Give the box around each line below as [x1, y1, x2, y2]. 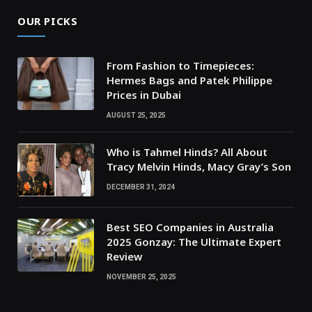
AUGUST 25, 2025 [107, 111, 166, 119]
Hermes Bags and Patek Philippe [107, 72, 272, 87]
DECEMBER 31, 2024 [107, 182, 175, 191]
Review [107, 249, 142, 263]
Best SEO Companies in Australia [107, 219, 274, 234]
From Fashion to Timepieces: [107, 58, 254, 72]
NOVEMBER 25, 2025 [107, 272, 176, 281]
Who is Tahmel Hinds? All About [107, 144, 267, 159]
